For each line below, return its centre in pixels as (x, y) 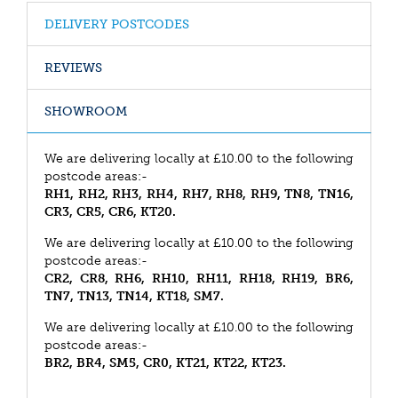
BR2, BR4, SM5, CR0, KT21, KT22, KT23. (165, 362)
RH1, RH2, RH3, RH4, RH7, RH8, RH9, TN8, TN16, (199, 194)
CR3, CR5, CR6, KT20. (110, 211)
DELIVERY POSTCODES (117, 24)
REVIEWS (73, 68)
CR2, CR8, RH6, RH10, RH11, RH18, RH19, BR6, (199, 278)
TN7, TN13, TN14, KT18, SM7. (134, 296)
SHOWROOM (86, 111)
